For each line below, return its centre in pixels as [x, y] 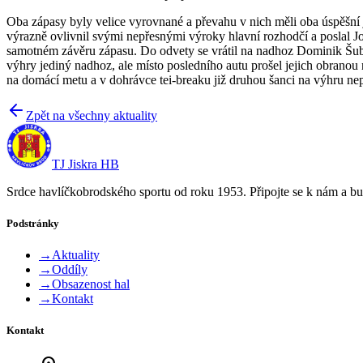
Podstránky [33, 223]
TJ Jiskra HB [85, 164]
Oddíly [70, 270]
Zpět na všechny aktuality [92, 115]
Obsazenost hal [91, 284]
